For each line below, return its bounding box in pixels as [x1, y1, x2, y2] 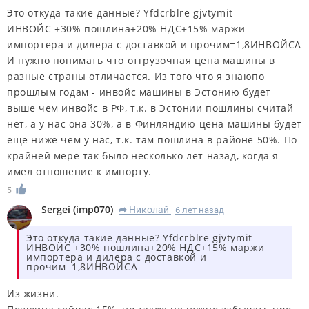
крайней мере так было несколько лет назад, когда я [7, 149, 279, 162]
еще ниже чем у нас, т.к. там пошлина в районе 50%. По [7, 133, 297, 146]
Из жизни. [7, 286, 59, 300]
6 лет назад [175, 204, 224, 215]
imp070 [76, 202, 110, 216]
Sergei [41, 202, 70, 216]
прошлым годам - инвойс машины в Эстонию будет [7, 86, 272, 99]
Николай [129, 203, 169, 215]
